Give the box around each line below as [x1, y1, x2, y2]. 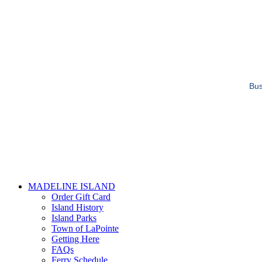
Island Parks [51, 213, 96, 223]
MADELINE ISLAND [28, 181, 115, 192]
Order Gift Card [51, 192, 111, 202]
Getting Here [51, 234, 99, 244]
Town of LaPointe [51, 223, 119, 234]
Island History [51, 202, 104, 213]
